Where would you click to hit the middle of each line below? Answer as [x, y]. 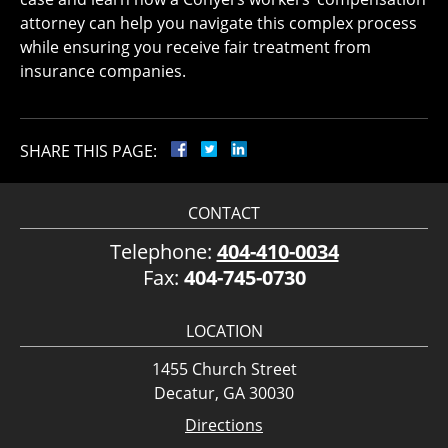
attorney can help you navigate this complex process [218, 23]
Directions [224, 425]
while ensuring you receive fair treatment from [195, 47]
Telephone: [163, 252]
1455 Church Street [224, 369]
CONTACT [224, 213]
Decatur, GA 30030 [224, 393]
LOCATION [224, 331]
